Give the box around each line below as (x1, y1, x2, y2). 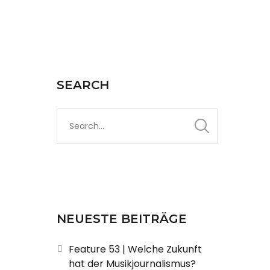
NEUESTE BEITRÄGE (56, 212, 187, 226)
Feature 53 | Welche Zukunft (68, 242, 202, 256)
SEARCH (56, 78, 109, 92)
